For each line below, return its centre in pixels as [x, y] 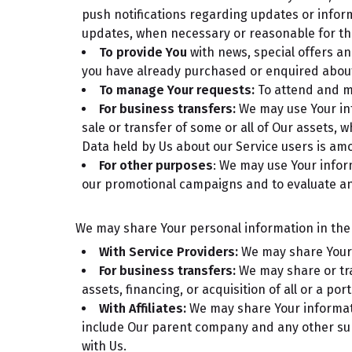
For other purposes [156, 165]
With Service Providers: [169, 252]
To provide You [143, 52]
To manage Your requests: [177, 90]
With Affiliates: [143, 308]
